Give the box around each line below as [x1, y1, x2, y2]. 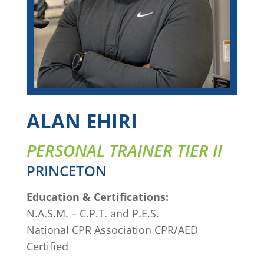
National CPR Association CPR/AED [26, 223, 198, 237]
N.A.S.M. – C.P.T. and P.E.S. [26, 206, 159, 221]
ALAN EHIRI [26, 108, 137, 135]
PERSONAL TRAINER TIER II [26, 139, 222, 162]
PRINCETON [26, 161, 107, 181]
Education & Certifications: [26, 190, 169, 204]
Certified [26, 239, 68, 254]
